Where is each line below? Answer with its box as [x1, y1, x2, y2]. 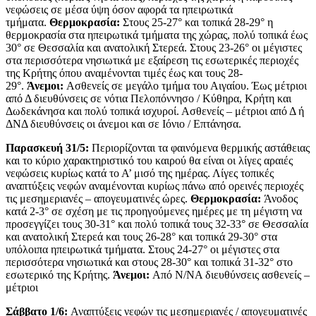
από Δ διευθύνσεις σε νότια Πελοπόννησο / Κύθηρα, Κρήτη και [6, 92, 291, 105]
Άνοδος [261, 193, 298, 205]
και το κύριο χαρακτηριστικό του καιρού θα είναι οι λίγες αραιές [6, 154, 293, 167]
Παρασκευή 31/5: [6, 142, 89, 154]
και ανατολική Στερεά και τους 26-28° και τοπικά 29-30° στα [6, 231, 277, 243]
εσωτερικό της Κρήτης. [6, 269, 113, 281]
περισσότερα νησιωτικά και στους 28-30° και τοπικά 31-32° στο [6, 256, 293, 269]
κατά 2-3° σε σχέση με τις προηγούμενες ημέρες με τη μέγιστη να [6, 205, 302, 218]
